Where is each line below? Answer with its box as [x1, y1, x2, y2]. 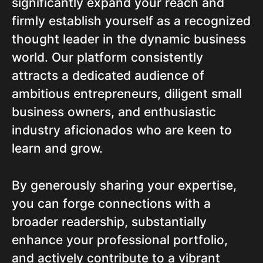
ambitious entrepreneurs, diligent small [12, 86, 242, 102]
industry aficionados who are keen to [12, 123, 232, 138]
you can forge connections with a [12, 196, 211, 211]
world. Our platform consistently [12, 50, 203, 65]
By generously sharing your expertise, [12, 178, 237, 193]
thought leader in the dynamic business [12, 32, 246, 47]
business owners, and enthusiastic [12, 104, 216, 120]
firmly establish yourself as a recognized [12, 14, 251, 29]
